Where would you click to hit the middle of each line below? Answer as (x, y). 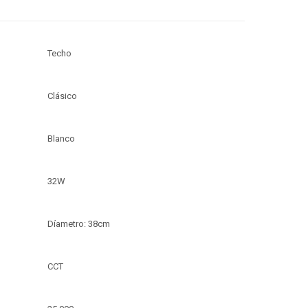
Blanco (61, 138)
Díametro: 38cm (78, 223)
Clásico (62, 96)
